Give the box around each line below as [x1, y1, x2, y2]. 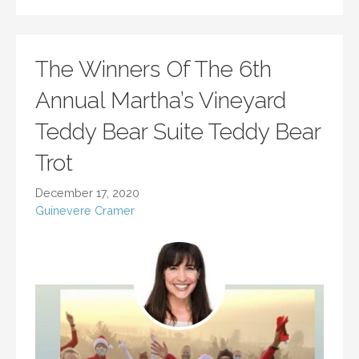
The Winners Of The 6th [35, 56, 272, 83]
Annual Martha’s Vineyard [35, 87, 286, 115]
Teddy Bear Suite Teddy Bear [35, 119, 321, 146]
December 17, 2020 [35, 186, 139, 200]
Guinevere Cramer [35, 204, 135, 218]
